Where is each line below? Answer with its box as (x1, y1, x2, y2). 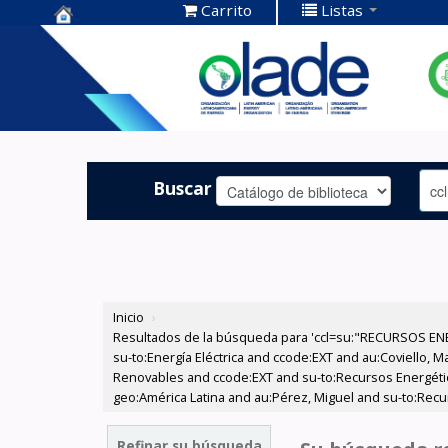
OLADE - (54, 88, 130, 115)
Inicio (113, 308, 145, 327)
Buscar (153, 175, 213, 200)
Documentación (54, 57, 203, 84)
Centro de (54, 26, 147, 53)
